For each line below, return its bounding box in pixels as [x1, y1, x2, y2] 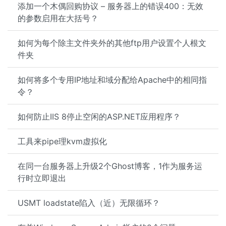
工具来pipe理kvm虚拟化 [18, 136, 107, 146]
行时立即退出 [18, 173, 66, 183]
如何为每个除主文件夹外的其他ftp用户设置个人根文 [18, 38, 206, 48]
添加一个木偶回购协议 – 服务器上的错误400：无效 [18, 1, 203, 11]
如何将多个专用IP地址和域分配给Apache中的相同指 [18, 75, 207, 85]
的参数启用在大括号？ [18, 13, 98, 23]
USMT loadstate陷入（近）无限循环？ [18, 198, 160, 208]
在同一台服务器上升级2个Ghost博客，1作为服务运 [18, 161, 202, 171]
